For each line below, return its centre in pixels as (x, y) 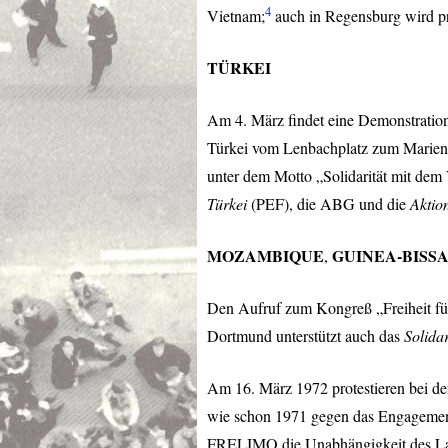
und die (382, 204)
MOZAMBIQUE (265, 256)
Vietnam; (236, 16)
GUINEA (364, 256)
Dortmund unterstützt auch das (305, 336)
